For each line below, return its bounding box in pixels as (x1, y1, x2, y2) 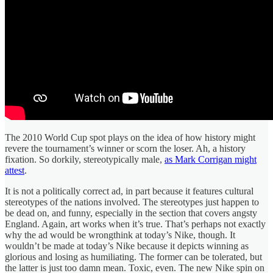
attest (5, 165, 24, 175)
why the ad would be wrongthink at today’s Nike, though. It (5, 229, 235, 240)
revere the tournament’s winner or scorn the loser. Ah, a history (5, 143, 246, 154)
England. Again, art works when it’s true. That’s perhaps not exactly (5, 218, 266, 229)
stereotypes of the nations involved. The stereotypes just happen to (5, 196, 259, 207)
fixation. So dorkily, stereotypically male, (5, 154, 165, 165)
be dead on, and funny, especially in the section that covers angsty (5, 207, 257, 218)
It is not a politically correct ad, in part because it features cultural (5, 185, 253, 196)
